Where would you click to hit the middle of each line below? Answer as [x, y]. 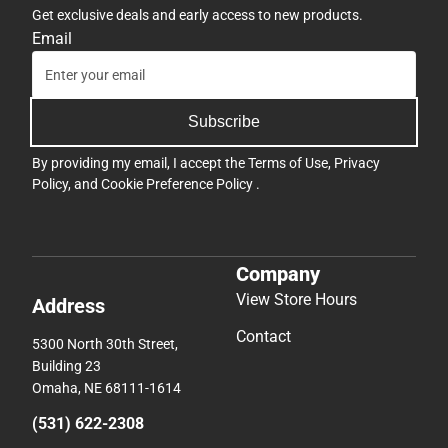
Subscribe [224, 121]
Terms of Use [288, 162]
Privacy [357, 162]
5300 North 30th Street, [105, 344]
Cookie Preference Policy [178, 183]
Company [278, 274]
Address [68, 306]
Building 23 [66, 366]
